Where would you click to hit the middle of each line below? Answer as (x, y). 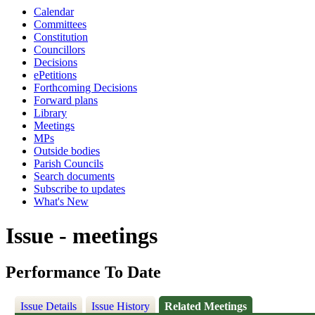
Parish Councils (69, 163)
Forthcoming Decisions (85, 88)
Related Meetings (206, 307)
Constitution (61, 37)
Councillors (59, 50)
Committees (60, 24)
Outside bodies (67, 151)
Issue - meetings (82, 236)
